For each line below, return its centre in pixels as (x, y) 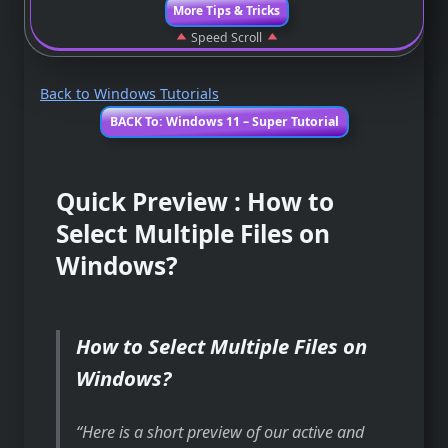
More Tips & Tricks (227, 10)
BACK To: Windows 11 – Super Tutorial (224, 121)
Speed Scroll (227, 37)
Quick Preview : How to (195, 201)
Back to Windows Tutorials (129, 93)
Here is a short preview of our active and (223, 431)
